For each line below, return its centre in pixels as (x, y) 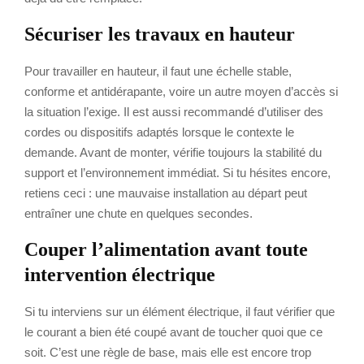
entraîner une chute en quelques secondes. (139, 213)
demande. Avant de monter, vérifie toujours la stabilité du (173, 152)
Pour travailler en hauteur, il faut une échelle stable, (158, 71)
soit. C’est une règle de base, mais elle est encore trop (168, 352)
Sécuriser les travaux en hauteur (160, 34)
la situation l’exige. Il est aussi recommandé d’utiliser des (174, 111)
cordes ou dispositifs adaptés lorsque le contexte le (159, 132)
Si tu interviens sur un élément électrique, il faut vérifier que (180, 311)
